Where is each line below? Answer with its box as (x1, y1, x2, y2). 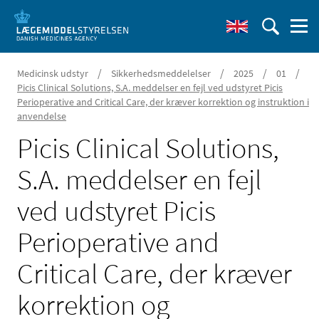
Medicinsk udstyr (17, 67, 88, 80)
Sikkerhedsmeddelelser (111, 67, 211, 80)
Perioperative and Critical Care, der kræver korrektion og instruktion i (17, 95, 309, 108)
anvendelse (17, 110, 66, 122)
